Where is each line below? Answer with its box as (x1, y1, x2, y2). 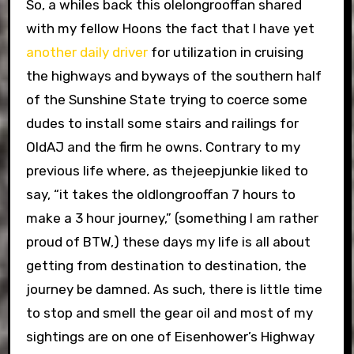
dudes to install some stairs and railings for (25, 115, 299, 131)
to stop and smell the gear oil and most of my (25, 305, 313, 321)
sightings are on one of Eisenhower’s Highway (25, 329, 314, 345)
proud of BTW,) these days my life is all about (25, 234, 311, 250)
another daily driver (25, 44, 148, 60)
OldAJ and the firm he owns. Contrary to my (25, 139, 300, 155)
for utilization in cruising (147, 44, 303, 60)
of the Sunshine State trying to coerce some (25, 92, 307, 107)
